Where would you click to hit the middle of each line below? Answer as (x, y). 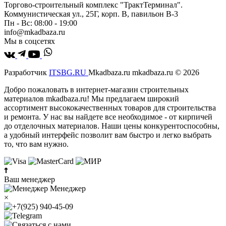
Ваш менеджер (30, 179)
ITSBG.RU (69, 72)
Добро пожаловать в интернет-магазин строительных (96, 89)
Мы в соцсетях (30, 41)
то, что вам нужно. (36, 144)
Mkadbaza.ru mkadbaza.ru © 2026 (144, 72)
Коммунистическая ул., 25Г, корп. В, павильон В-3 (91, 14)
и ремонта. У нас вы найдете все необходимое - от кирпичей (108, 117)
